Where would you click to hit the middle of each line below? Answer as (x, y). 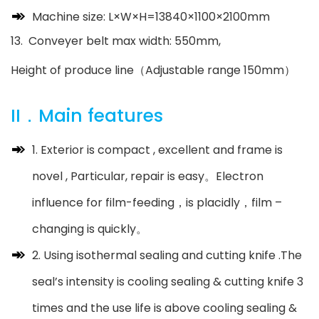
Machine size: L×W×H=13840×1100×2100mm (151, 16)
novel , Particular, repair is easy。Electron (148, 176)
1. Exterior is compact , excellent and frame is (157, 150)
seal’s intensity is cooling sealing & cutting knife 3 (168, 281)
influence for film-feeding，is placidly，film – (157, 202)
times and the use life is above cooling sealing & (164, 308)
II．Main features (87, 115)
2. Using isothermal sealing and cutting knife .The (167, 255)
